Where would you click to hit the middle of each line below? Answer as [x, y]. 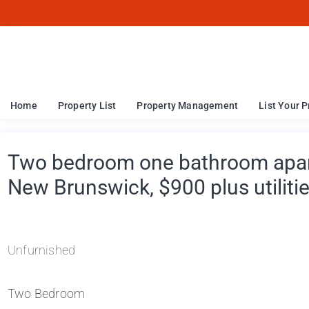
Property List [87, 106]
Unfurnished [42, 250]
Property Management [188, 106]
